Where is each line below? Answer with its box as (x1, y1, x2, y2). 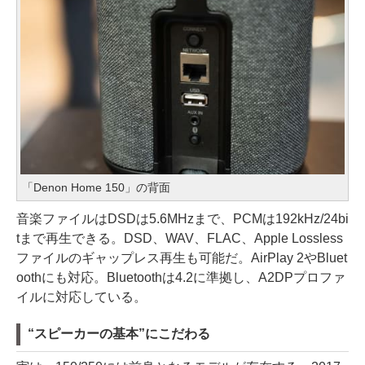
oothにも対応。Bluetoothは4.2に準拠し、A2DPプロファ (16, 270, 345, 284)
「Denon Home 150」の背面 (22, 180, 170, 194)
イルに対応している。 (16, 289, 147, 304)
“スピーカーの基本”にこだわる (28, 326, 210, 341)
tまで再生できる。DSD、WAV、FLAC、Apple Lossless (16, 231, 343, 245)
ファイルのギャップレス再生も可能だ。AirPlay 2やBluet (16, 250, 347, 265)
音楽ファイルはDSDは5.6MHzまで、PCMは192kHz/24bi (16, 211, 349, 226)
